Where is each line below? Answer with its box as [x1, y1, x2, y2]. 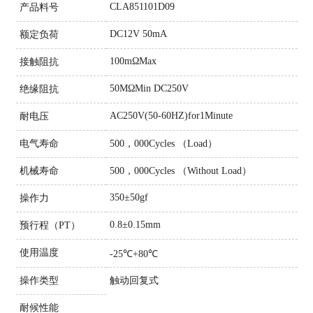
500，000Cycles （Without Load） [109, 165, 252, 176]
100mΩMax [109, 55, 156, 66]
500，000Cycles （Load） [109, 138, 217, 149]
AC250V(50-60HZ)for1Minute [109, 110, 233, 121]
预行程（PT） [19, 219, 80, 231]
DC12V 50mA [109, 28, 167, 39]
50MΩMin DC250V [109, 82, 189, 94]
